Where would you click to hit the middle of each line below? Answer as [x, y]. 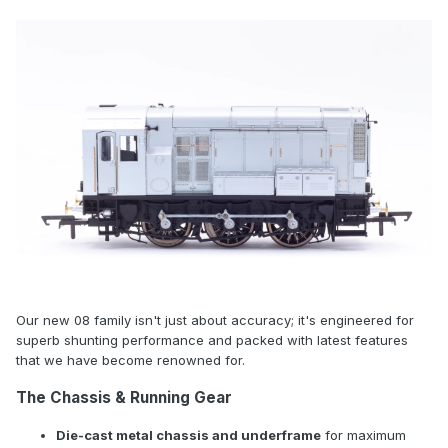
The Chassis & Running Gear [124, 397]
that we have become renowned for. [130, 360]
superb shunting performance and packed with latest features [212, 340]
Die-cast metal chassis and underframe [188, 434]
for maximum [363, 434]
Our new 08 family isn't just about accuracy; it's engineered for [215, 320]
